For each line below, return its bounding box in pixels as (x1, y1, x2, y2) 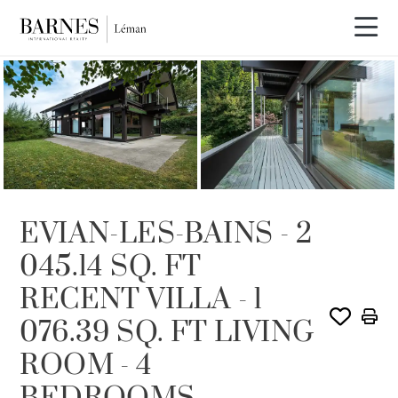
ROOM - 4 (20, 347, 153, 385)
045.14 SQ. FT (20, 249, 202, 286)
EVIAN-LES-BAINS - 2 (20, 216, 313, 253)
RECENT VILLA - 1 (20, 282, 263, 319)
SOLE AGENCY (25, 84, 99, 96)
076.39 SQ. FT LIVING (20, 314, 314, 352)
